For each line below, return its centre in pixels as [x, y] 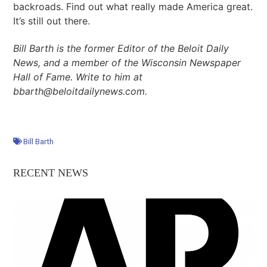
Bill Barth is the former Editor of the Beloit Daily [121, 48]
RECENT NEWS [51, 173]
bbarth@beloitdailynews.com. [80, 91]
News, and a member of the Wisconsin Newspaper [127, 62]
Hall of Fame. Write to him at [78, 77]
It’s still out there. [52, 21]
